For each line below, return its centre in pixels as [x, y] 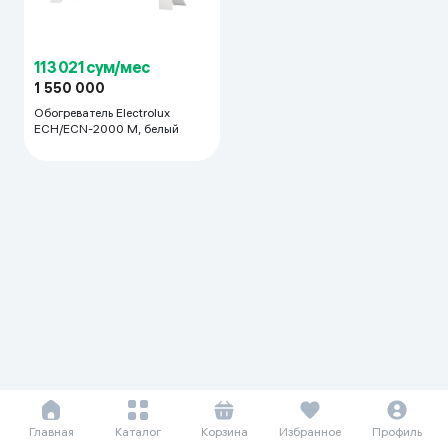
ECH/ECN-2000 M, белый [106, 129]
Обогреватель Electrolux [102, 113]
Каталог [137, 431]
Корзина [224, 431]
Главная [51, 431]
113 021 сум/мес [92, 67]
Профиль [396, 431]
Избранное [310, 431]
